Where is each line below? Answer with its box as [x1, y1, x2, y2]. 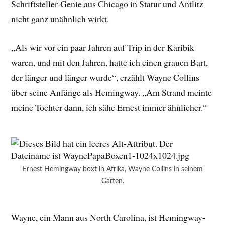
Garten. [101, 177, 124, 185]
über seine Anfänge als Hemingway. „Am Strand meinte [11, 86, 212, 98]
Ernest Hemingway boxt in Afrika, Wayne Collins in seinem [22, 165, 203, 173]
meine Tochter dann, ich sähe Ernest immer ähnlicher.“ [11, 101, 210, 114]
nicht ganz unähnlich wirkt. [11, 12, 109, 25]
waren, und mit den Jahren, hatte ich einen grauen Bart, [11, 56, 208, 68]
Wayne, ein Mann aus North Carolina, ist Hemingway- [11, 211, 206, 223]
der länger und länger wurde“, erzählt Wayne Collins [11, 71, 200, 83]
